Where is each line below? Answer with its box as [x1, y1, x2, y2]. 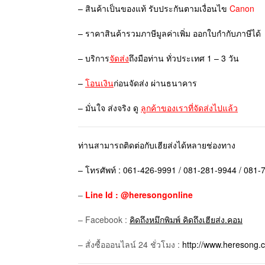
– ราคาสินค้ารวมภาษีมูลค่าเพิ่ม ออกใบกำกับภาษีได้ [78, 27, 261, 39]
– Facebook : [78, 213, 130, 225]
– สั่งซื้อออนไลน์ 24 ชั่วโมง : [78, 238, 182, 250]
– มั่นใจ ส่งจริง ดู [78, 101, 141, 114]
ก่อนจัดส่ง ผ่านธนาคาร [114, 76, 197, 89]
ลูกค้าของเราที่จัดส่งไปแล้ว [141, 101, 238, 114]
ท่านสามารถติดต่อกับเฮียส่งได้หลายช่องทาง [78, 138, 235, 151]
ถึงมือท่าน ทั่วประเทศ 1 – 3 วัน [129, 51, 239, 64]
